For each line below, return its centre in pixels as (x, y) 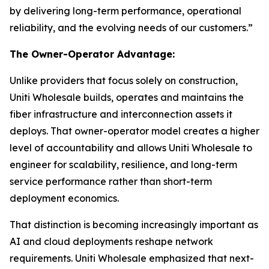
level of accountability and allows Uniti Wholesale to (131, 148)
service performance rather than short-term (111, 182)
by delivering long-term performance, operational (125, 11)
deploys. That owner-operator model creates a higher (134, 131)
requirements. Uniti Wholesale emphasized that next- (132, 258)
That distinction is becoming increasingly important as (134, 225)
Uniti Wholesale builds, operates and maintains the (127, 98)
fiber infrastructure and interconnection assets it (121, 114)
